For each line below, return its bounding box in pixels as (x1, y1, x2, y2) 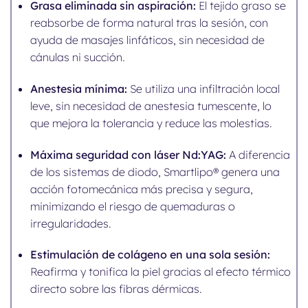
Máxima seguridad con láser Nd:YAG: (30, 147, 227, 162)
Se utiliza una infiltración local (127, 81, 280, 96)
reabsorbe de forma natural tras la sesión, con (30, 15, 269, 30)
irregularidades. (30, 216, 112, 230)
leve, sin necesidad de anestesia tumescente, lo (30, 98, 272, 113)
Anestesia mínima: (30, 81, 128, 96)
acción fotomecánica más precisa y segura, (30, 181, 254, 196)
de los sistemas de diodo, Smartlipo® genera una (30, 164, 280, 179)
